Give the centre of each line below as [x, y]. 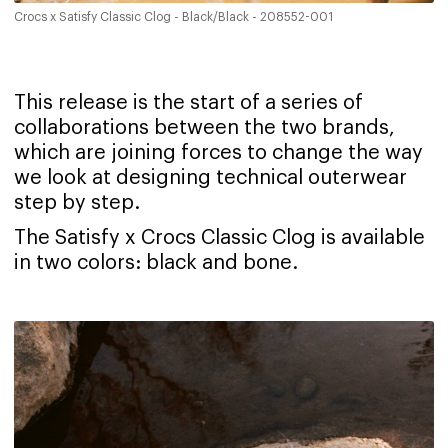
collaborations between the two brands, [204, 128]
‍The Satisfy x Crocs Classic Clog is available [219, 238]
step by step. [77, 203]
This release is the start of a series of [188, 103]
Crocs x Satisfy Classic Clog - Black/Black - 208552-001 [173, 17]
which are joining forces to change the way [218, 153]
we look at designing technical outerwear [210, 178]
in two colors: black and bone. [156, 263]
